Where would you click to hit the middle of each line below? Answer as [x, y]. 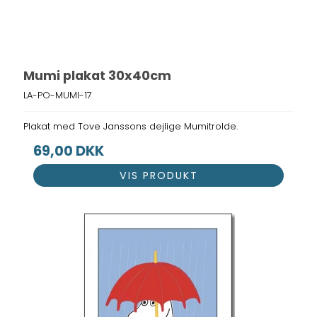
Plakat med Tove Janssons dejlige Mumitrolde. [131, 126]
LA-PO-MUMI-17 [58, 95]
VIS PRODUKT [158, 176]
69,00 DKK [69, 151]
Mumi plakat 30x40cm [98, 76]
